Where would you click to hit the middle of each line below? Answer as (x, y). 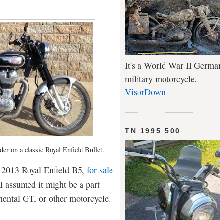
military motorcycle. (161, 79)
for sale (100, 170)
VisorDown (145, 92)
